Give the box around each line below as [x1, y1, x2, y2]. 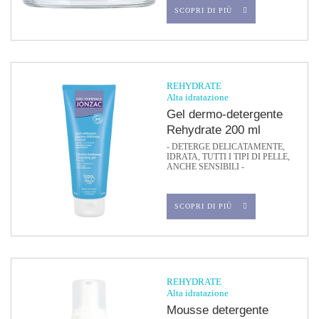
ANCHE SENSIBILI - [167, 162, 244, 171]
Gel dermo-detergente [167, 108, 283, 121]
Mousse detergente [167, 303, 268, 317]
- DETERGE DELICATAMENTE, [167, 142, 285, 151]
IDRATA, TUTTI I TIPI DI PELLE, [167, 152, 290, 161]
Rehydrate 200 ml [167, 123, 261, 137]
